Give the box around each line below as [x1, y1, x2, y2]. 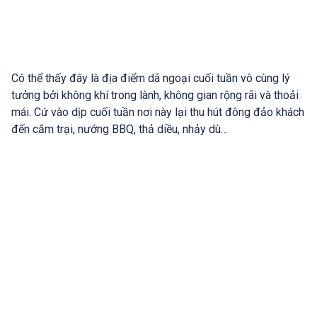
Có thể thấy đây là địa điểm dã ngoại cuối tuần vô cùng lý [11, 71, 290, 85]
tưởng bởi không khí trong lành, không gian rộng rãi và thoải [11, 88, 299, 102]
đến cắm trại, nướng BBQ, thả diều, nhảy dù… [11, 122, 228, 136]
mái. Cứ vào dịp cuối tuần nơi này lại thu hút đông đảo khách [11, 105, 304, 119]
